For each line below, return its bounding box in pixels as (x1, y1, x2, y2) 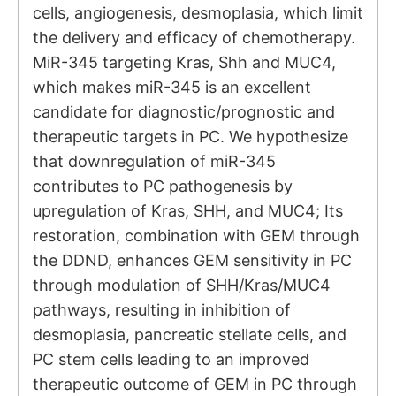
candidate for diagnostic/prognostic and (33, 103, 335, 122)
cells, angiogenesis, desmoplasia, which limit (33, 4, 363, 23)
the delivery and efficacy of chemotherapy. (33, 28, 355, 48)
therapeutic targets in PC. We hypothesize (33, 127, 348, 147)
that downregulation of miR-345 (33, 152, 276, 171)
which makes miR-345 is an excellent (33, 78, 311, 97)
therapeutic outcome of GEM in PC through (33, 375, 357, 394)
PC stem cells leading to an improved (33, 350, 309, 369)
